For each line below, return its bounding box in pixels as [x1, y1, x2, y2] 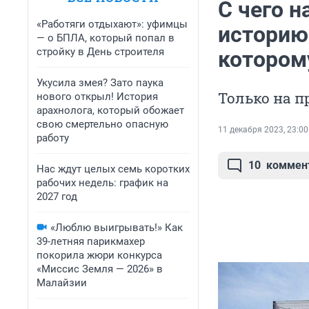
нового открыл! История [37, 90, 158, 103]
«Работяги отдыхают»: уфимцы [37, 18, 188, 30]
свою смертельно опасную [37, 118, 168, 130]
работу [37, 132, 69, 144]
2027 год [37, 190, 77, 203]
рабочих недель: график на [37, 177, 168, 189]
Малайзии [37, 277, 87, 289]
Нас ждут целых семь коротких [37, 163, 190, 175]
